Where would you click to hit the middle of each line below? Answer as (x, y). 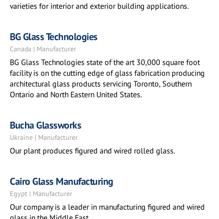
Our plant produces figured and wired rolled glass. (92, 151)
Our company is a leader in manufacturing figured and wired (107, 207)
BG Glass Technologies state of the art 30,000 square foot (105, 62)
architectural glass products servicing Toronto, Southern (101, 84)
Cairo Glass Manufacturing (62, 181)
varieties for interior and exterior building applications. (99, 6)
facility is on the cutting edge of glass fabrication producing (107, 73)
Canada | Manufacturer (43, 49)
